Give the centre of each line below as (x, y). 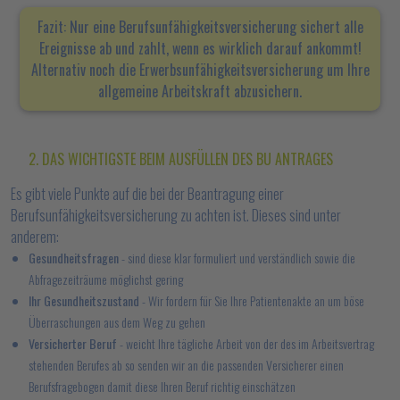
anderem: (35, 237)
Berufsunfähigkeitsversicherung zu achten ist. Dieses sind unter (176, 215)
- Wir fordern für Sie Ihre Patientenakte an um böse (252, 300)
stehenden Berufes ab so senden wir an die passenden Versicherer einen (186, 365)
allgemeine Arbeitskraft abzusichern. (200, 91)
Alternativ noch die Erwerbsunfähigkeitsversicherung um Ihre (200, 70)
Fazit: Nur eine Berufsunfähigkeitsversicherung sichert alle (200, 27)
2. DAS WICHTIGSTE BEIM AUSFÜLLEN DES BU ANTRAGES (181, 159)
